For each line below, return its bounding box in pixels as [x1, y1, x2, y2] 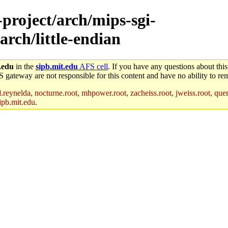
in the [14, 62, 36, 71]
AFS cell [78, 62, 108, 71]
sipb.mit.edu [36, 62, 78, 71]
